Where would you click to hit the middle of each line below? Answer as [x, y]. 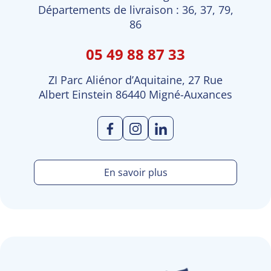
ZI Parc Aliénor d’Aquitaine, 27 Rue [135, 80]
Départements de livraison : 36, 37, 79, [135, 10]
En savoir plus [135, 173]
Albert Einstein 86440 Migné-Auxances [135, 95]
